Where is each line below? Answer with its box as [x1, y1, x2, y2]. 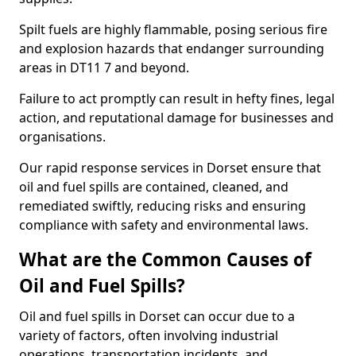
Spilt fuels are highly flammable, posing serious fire [19, 21, 327, 38]
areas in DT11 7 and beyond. [19, 59, 189, 76]
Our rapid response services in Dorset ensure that [19, 159, 321, 176]
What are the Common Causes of [19, 247, 311, 272]
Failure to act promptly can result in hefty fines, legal [19, 90, 335, 107]
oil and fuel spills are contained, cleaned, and [19, 178, 288, 195]
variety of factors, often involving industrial [19, 327, 278, 344]
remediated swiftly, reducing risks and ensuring [19, 197, 306, 215]
